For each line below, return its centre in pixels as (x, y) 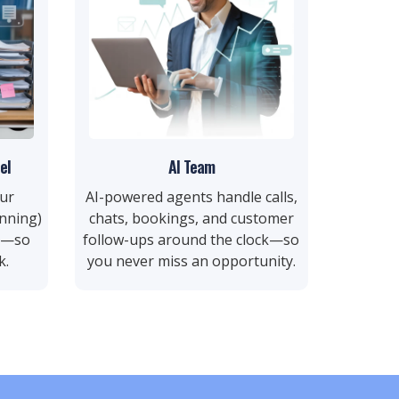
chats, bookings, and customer (191, 218)
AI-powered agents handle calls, (191, 197)
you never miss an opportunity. (191, 261)
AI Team (191, 167)
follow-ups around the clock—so (191, 240)
